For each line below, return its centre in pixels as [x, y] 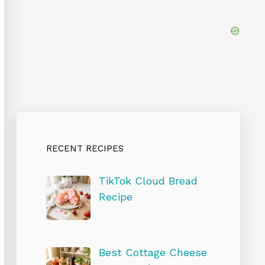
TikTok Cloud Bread [148, 181]
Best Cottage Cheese [153, 252]
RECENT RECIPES [85, 148]
